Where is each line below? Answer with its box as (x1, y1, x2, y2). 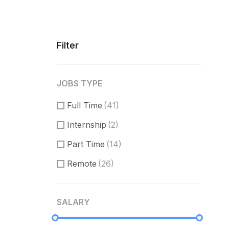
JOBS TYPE (57, 78, 102, 88)
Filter (57, 40, 79, 51)
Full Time (67, 100, 102, 110)
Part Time (67, 139, 105, 149)
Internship (67, 120, 106, 130)
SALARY (57, 197, 90, 207)
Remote (67, 158, 97, 169)
